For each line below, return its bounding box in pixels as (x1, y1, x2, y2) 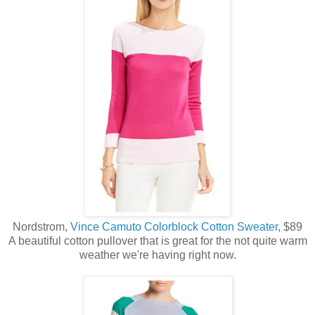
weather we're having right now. (79, 248, 236, 261)
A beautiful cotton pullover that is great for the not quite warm (8, 234, 307, 247)
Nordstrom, (13, 220, 70, 233)
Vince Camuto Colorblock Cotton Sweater (70, 220, 278, 233)
